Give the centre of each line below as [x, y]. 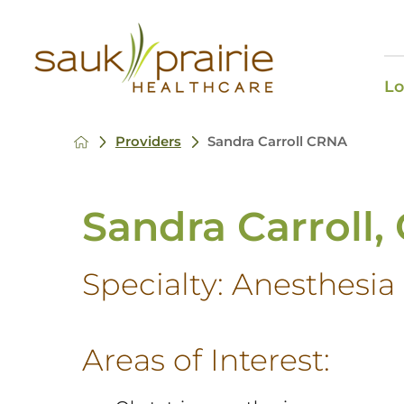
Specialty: [156, 285]
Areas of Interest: [206, 360]
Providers [148, 142]
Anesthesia [313, 285]
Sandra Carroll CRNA [278, 142]
